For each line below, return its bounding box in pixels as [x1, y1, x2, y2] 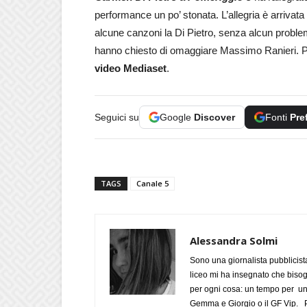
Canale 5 [136, 177, 169, 188]
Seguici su [95, 111, 139, 123]
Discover [194, 111, 235, 123]
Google [160, 111, 194, 123]
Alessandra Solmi [190, 233, 278, 247]
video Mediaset [95, 62, 167, 74]
